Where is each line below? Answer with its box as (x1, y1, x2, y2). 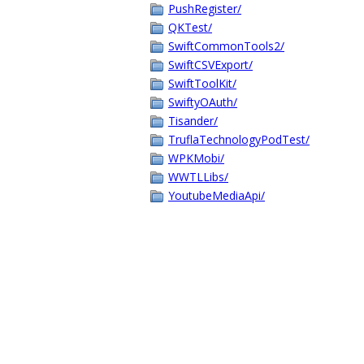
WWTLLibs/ (168, 169, 228, 184)
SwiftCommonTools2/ (168, 38, 284, 54)
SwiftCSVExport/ (168, 57, 253, 72)
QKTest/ (168, 19, 212, 35)
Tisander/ (168, 113, 218, 128)
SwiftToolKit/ (168, 76, 236, 91)
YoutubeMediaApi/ (168, 188, 265, 203)
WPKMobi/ (168, 150, 224, 166)
